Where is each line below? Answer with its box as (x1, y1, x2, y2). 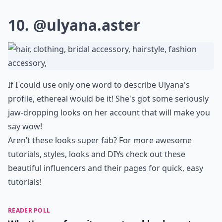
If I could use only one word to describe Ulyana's (8, 79, 190, 90)
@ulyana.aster (33, 14, 140, 35)
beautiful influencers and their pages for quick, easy (8, 162, 203, 173)
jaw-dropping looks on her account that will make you (8, 107, 210, 118)
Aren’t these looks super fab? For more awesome (8, 134, 192, 146)
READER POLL (8, 206, 51, 215)
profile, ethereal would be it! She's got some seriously (8, 93, 209, 104)
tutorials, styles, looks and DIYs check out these (8, 148, 185, 160)
